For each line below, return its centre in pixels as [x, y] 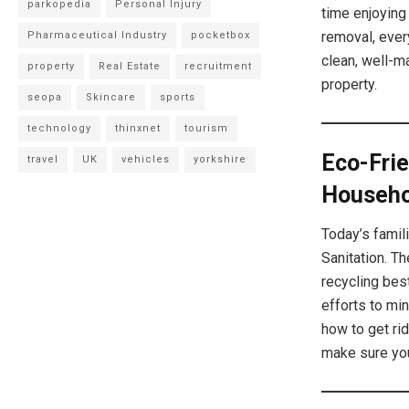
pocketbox [221, 35]
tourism [207, 128]
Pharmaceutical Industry [98, 35]
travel [43, 159]
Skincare [111, 97]
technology [60, 128]
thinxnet [138, 128]
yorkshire [220, 159]
